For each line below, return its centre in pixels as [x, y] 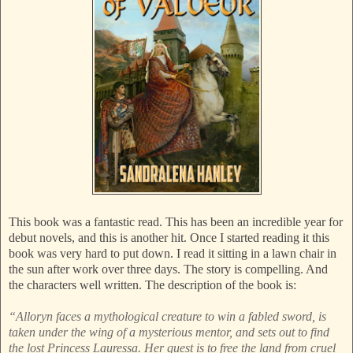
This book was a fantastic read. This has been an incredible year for [176, 222]
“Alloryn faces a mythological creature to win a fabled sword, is [167, 317]
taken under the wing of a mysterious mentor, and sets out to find [169, 333]
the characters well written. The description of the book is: [152, 285]
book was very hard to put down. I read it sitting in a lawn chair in [173, 254]
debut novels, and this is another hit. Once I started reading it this [169, 238]
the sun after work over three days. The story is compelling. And [168, 269]
